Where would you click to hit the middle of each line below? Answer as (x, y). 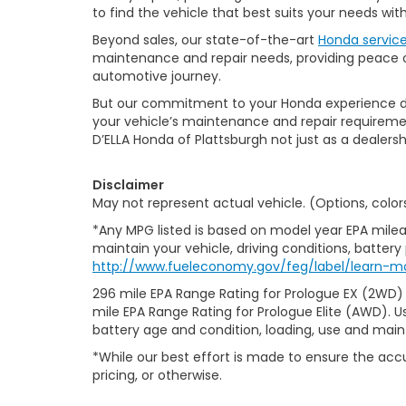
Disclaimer (128, 185)
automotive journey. (157, 76)
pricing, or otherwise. (157, 375)
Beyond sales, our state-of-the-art (205, 40)
